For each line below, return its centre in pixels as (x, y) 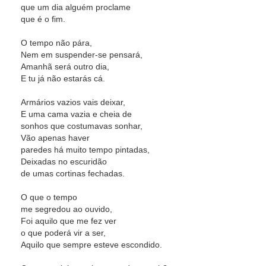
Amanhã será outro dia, (65, 66)
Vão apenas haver (55, 138)
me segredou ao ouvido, (66, 209)
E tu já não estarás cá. (63, 78)
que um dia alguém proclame (76, 7)
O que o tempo (49, 197)
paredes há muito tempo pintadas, (85, 150)
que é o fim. (43, 19)
